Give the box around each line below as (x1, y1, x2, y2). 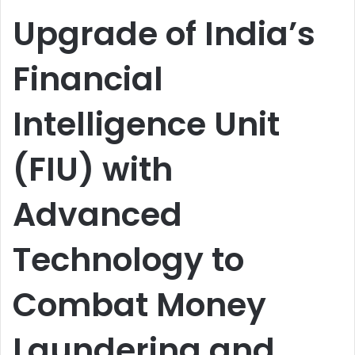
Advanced (13, 192, 182, 237)
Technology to (13, 237, 244, 282)
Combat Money (13, 282, 266, 327)
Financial (13, 56, 163, 101)
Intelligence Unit (13, 101, 280, 147)
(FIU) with (13, 147, 173, 192)
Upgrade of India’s (13, 11, 315, 56)
